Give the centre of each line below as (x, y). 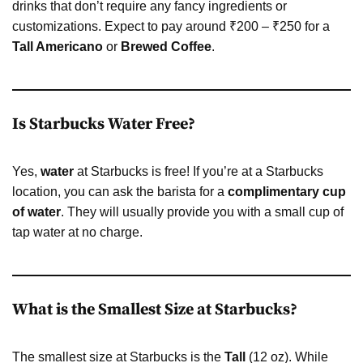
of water (36, 211)
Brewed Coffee (166, 46)
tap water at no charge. (77, 232)
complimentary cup (287, 191)
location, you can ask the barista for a (120, 191)
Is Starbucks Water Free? (104, 124)
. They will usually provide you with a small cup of (202, 211)
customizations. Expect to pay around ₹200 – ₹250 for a (171, 26)
